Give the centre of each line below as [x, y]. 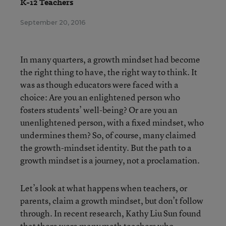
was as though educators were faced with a [99, 85]
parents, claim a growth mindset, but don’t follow [112, 201]
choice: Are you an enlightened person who [100, 97]
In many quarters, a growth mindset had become [110, 60]
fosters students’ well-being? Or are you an [99, 110]
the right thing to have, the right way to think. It [109, 72]
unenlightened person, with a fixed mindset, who [112, 123]
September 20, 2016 [53, 23]
